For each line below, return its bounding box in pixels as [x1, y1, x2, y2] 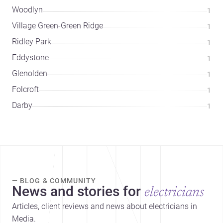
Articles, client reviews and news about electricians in [12, 201, 197, 211]
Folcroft [12, 84, 39, 94]
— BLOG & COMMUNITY [12, 176, 97, 185]
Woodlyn [12, 4, 43, 14]
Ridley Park [12, 36, 51, 46]
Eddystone [12, 52, 49, 62]
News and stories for [12, 183, 141, 200]
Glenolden [12, 68, 47, 78]
